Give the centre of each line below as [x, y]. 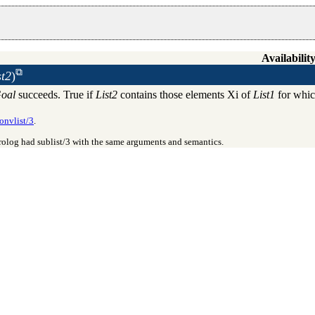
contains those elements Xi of [185, 94]
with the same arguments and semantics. [147, 142]
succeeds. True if [56, 94]
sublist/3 [54, 142]
